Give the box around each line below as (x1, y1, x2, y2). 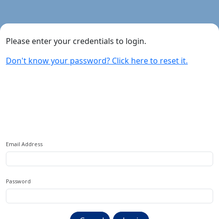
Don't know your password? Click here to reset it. (6, 55, 188, 66)
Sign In (6, 121, 37, 134)
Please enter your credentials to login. (6, 36, 146, 46)
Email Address (6, 140, 43, 148)
